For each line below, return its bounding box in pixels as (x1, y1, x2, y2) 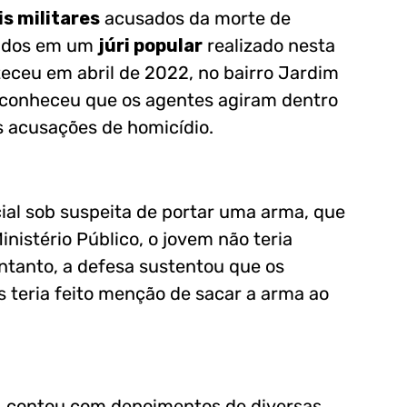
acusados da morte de (100, 7, 291, 29)
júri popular (98, 35, 203, 56)
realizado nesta (203, 35, 335, 56)
